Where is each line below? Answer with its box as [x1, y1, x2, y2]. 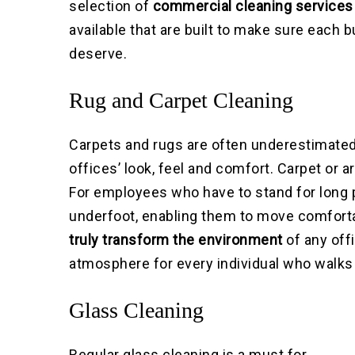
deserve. [69, 45, 128, 63]
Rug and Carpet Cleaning [69, 88, 294, 113]
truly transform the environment [69, 231, 283, 249]
